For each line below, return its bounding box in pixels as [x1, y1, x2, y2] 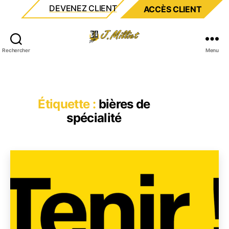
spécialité [66, 110, 122, 125]
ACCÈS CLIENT [143, 4, 202, 14]
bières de [98, 97, 150, 111]
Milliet [114, 42, 139, 54]
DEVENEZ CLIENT [49, 3, 117, 13]
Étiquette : [38, 97, 96, 111]
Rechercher [2, 47, 30, 53]
